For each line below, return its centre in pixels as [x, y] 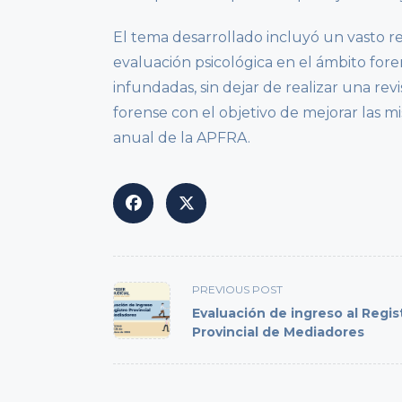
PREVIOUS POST [237, 290]
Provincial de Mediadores [278, 332]
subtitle [140, 331]
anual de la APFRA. [182, 138]
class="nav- [151, 310]
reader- [139, 374]
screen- [139, 353]
